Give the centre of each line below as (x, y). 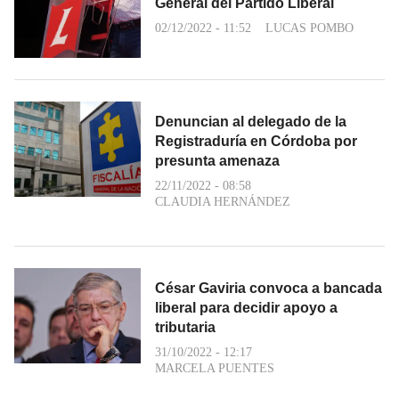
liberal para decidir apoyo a (246, 308)
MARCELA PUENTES (215, 368)
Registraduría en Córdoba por (256, 141)
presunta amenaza (217, 161)
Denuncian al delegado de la (251, 122)
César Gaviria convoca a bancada (269, 288)
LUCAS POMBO (309, 28)
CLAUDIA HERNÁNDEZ (223, 202)
